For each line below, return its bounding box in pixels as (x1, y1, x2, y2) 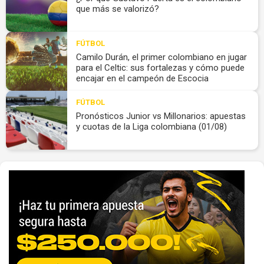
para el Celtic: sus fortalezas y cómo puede (75, 62, 245, 73)
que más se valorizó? (75, 3, 159, 14)
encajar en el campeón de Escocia (75, 72, 209, 84)
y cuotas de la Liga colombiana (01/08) (75, 121, 227, 132)
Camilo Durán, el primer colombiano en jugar (75, 51, 247, 62)
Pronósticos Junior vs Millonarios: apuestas (75, 110, 246, 121)
